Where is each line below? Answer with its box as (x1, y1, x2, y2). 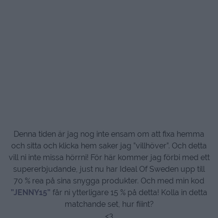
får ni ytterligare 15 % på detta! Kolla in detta (51, 188, 207, 197)
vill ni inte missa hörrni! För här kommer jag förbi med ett (8, 153, 210, 162)
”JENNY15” (11, 188, 51, 197)
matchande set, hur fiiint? (64, 200, 154, 209)
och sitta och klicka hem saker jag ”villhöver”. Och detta (11, 141, 207, 150)
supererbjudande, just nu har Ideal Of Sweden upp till (13, 164, 205, 174)
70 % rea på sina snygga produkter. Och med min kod (14, 176, 204, 185)
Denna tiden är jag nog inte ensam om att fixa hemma (14, 129, 204, 139)
